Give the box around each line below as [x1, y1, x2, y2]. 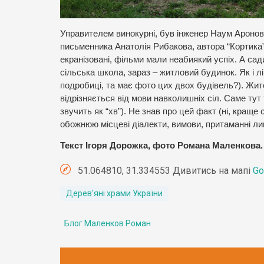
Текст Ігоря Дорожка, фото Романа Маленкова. [60, 141, 263, 151]
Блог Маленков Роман [64, 219, 151, 229]
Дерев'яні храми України [66, 189, 163, 199]
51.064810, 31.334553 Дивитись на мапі [75, 165, 253, 177]
